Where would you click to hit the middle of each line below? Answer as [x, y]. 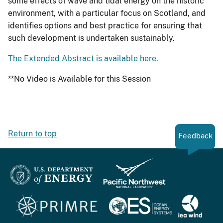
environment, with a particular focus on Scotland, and [107, 13]
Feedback [195, 136]
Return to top [32, 134]
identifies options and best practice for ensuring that [105, 26]
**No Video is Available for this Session [79, 79]
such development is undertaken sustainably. [91, 38]
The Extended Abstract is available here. [83, 59]
